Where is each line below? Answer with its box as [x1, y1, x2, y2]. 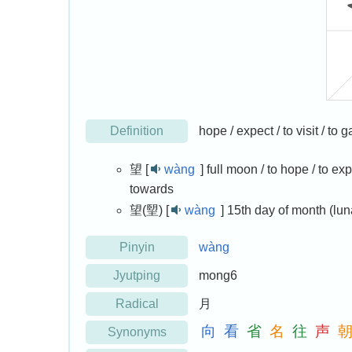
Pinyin [119, 240, 155, 255]
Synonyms [107, 325, 167, 339]
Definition [110, 124, 163, 138]
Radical [115, 297, 159, 311]
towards [130, 182, 174, 196]
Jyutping [113, 269, 160, 283]
